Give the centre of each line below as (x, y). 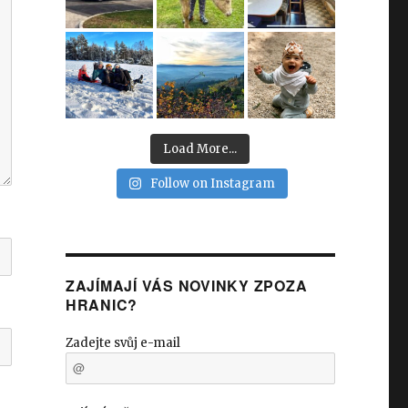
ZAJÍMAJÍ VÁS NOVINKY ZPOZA (186, 286)
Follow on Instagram (213, 184)
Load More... (200, 149)
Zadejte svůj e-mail (122, 343)
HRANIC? (102, 305)
